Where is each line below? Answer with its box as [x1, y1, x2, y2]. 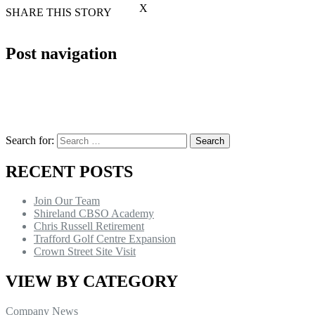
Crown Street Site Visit [34, 245, 136, 258]
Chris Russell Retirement [34, 220, 144, 233]
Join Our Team [34, 195, 100, 207]
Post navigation [6, 44, 117, 63]
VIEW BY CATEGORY [6, 272, 178, 291]
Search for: [6, 134, 54, 146]
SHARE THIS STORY [6, 6, 112, 18]
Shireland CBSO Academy [34, 207, 154, 220]
